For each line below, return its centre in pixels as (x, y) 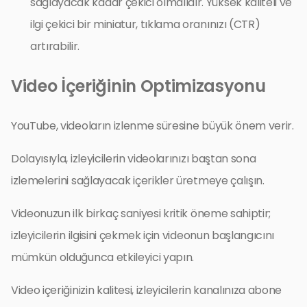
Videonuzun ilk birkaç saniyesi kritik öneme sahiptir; (141, 213)
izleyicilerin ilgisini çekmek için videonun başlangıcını (143, 235)
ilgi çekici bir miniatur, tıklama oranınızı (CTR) (145, 24)
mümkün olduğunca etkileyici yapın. (103, 257)
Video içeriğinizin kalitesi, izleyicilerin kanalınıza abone (147, 290)
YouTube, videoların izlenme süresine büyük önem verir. (152, 125)
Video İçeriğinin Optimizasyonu (138, 86)
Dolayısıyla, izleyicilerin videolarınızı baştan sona (134, 158)
